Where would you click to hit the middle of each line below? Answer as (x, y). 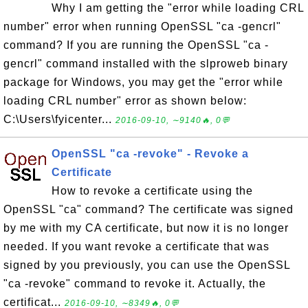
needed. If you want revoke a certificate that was (136, 246)
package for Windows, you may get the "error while (143, 82)
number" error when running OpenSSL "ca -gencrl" (142, 26)
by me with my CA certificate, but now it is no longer (146, 228)
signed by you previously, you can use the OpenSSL (147, 265)
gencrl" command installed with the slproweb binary (146, 64)
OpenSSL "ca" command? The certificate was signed (148, 209)
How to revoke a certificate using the (152, 191)
